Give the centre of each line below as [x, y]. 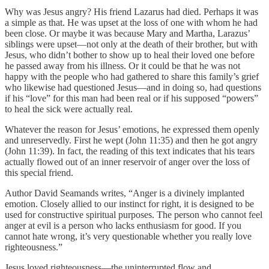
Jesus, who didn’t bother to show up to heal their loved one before [130, 55]
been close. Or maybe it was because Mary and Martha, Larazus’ [127, 33]
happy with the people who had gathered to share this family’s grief [132, 76]
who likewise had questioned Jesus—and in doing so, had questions [133, 87]
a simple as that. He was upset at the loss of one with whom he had [131, 22]
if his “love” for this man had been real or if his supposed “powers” [131, 98]
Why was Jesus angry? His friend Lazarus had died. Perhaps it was [131, 11]
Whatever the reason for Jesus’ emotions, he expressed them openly [132, 129]
